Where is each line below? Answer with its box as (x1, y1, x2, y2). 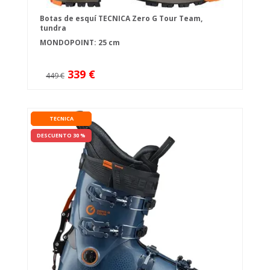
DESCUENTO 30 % (37, 131, 86, 140)
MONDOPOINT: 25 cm (40, 37, 120, 48)
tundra (40, 23, 66, 34)
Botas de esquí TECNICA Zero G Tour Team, (40, 13, 202, 24)
